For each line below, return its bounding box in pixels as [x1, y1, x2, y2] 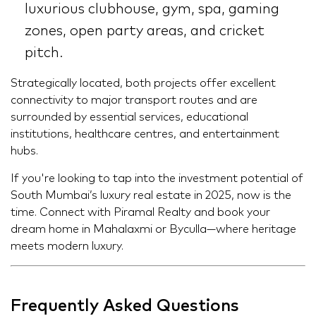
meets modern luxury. [11, 240, 123, 252]
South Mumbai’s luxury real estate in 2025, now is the [11, 189, 291, 201]
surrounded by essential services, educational [11, 111, 248, 123]
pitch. [25, 45, 63, 60]
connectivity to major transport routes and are [11, 94, 257, 106]
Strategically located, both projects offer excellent [11, 77, 276, 89]
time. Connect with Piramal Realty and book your [11, 206, 270, 218]
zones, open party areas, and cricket [25, 23, 265, 38]
